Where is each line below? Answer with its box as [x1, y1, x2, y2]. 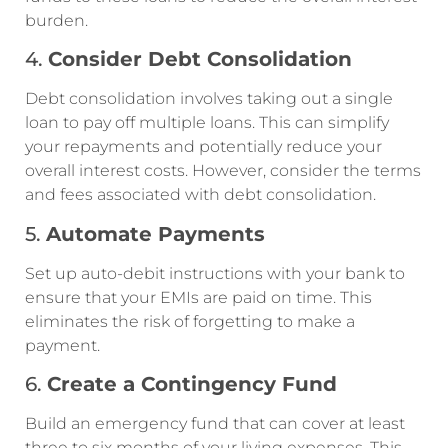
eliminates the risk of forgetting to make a [25, 311, 355, 331]
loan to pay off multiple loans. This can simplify [25, 113, 389, 133]
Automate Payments [46, 221, 265, 246]
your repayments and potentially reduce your [25, 137, 382, 157]
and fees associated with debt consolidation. [25, 185, 376, 205]
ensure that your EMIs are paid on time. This [25, 287, 372, 307]
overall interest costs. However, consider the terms [25, 161, 421, 181]
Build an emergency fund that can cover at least [25, 414, 405, 434]
